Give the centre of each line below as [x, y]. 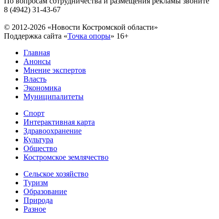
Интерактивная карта [59, 122]
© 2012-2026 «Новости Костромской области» [81, 27]
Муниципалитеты [54, 97]
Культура [38, 140]
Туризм [36, 183]
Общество [40, 149]
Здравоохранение [53, 131]
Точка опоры [89, 36]
